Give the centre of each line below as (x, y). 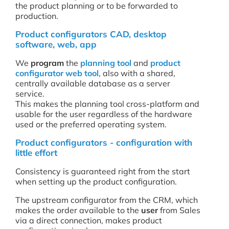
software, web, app (56, 44)
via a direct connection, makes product (89, 220)
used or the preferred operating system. (91, 124)
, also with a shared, (137, 73)
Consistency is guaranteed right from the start (103, 171)
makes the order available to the (78, 210)
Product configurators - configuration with (104, 142)
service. (30, 94)
